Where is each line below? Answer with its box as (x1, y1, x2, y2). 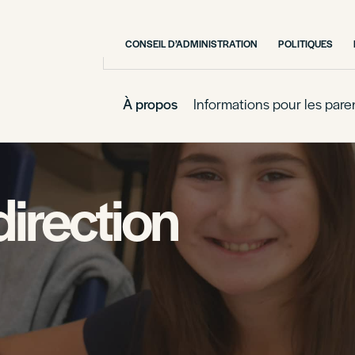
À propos (123, 94, 177, 113)
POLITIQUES (278, 36, 333, 51)
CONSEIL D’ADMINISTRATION (125, 36, 258, 51)
